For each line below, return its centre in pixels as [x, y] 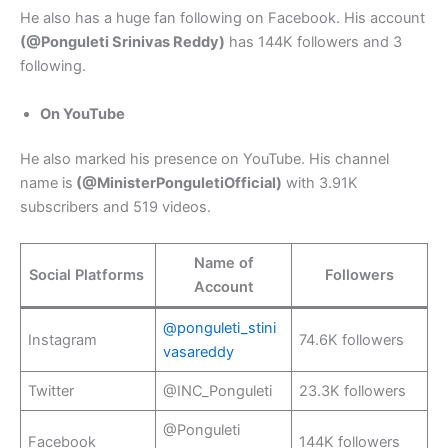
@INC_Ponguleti [218, 390]
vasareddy [199, 351]
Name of [223, 262]
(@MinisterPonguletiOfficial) [177, 183]
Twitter [51, 390]
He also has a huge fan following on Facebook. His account [222, 18]
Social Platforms [88, 274]
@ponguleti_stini [220, 327]
